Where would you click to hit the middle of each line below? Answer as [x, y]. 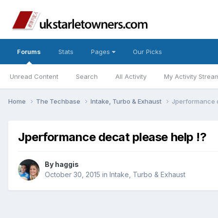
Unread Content [34, 76]
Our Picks [147, 52]
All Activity [131, 76]
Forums [29, 52]
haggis [67, 164]
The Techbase [59, 101]
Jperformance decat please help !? [112, 137]
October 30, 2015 [73, 175]
